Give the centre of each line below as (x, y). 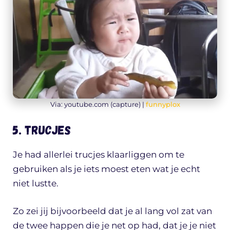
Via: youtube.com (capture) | (98, 104)
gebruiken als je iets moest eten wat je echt (107, 169)
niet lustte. (36, 184)
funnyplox (163, 104)
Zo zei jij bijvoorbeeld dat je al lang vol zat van (112, 211)
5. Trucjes (42, 130)
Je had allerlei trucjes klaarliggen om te (99, 155)
